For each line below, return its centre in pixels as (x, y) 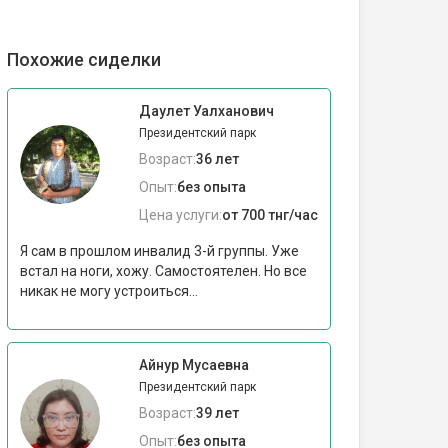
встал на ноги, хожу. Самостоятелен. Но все (163, 271)
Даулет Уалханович (206, 111)
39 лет (217, 413)
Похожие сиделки (84, 59)
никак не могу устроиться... (109, 291)
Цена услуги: (180, 215)
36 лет (217, 159)
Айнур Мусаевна (194, 365)
